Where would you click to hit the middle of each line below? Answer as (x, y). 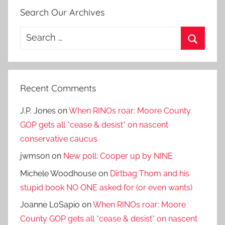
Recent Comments (58, 88)
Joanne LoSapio (50, 205)
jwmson (35, 156)
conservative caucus (59, 139)
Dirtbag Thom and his (150, 173)
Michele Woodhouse (58, 173)
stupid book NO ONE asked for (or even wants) (106, 187)
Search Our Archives (62, 12)
